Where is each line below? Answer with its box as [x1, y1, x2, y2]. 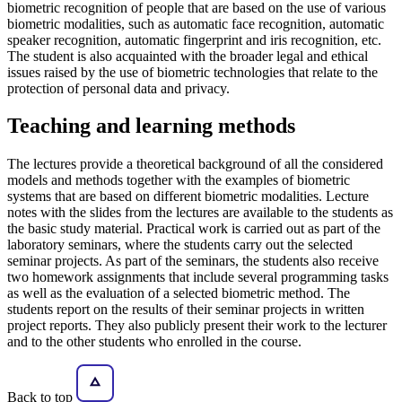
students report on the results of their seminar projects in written [7, 301, 364, 318]
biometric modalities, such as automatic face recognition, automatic [7, 15, 384, 31]
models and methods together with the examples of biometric [7, 172, 350, 188]
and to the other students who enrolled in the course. [7, 334, 301, 350]
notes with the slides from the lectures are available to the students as [7, 205, 393, 221]
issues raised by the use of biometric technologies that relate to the [7, 64, 378, 80]
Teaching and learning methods [7, 114, 295, 138]
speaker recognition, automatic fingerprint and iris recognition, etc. [7, 31, 381, 48]
